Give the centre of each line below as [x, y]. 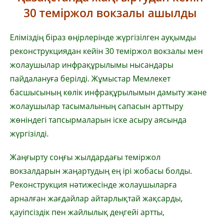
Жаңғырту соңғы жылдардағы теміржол [85, 157]
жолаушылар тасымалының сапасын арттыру [96, 106]
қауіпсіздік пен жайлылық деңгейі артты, [87, 212]
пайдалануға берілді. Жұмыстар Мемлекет [90, 79]
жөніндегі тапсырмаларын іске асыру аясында [98, 120]
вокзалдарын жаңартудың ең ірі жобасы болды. [101, 171]
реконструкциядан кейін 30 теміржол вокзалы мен [106, 51]
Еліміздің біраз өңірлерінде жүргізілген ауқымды [103, 37]
